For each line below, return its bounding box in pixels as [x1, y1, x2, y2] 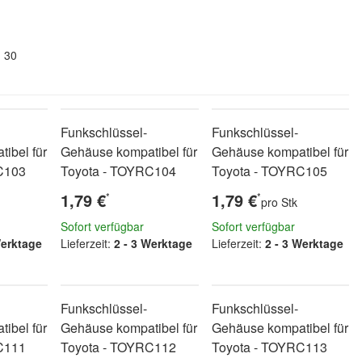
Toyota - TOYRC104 [61, 162, 177, 180]
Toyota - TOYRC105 [211, 162, 327, 180]
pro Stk [260, 194, 297, 210]
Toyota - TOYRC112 [61, 338, 177, 356]
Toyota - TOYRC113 [211, 338, 327, 356]
